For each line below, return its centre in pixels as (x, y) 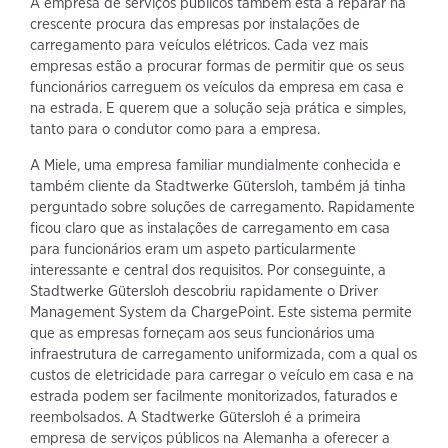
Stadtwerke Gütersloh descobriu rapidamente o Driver (204, 290)
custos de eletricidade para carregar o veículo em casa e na (222, 374)
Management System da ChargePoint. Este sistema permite (221, 311)
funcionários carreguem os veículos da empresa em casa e (217, 86)
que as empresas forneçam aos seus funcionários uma (202, 332)
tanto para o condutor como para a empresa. (175, 128)
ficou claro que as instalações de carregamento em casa (210, 227)
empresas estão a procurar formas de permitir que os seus (217, 65)
